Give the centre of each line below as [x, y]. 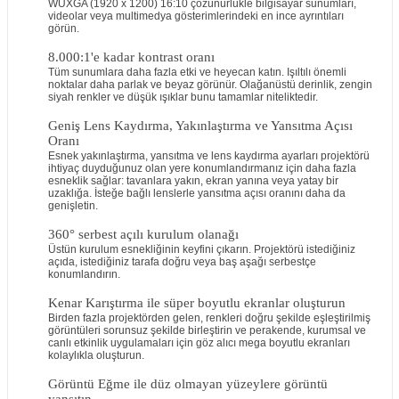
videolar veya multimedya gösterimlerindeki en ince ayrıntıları [195, 16]
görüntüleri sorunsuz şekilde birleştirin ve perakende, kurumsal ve [207, 330]
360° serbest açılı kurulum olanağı [143, 234]
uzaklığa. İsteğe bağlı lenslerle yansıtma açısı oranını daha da [196, 193]
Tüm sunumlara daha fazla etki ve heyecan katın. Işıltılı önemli [197, 72]
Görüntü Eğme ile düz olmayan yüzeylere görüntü [187, 384]
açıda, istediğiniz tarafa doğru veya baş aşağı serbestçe [182, 262]
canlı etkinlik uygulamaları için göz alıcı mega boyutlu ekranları [199, 343]
